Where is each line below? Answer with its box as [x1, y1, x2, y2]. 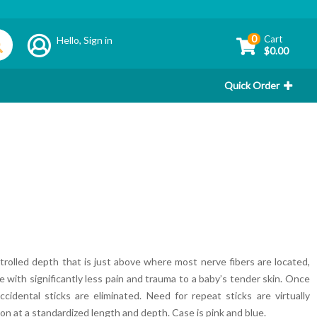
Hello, [57, 33, 84, 46]
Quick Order [224, 79, 279, 91]
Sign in [83, 33, 113, 46]
